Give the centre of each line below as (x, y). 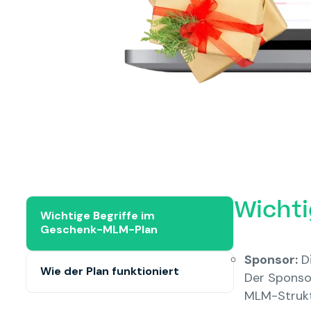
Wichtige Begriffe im (98, 216)
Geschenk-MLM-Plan (99, 229)
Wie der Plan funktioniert (110, 271)
